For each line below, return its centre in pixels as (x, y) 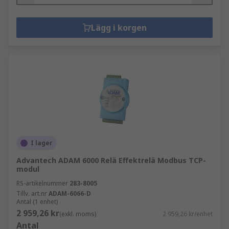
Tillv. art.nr (32, 193)
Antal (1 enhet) (37, 202)
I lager (42, 143)
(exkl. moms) (78, 214)
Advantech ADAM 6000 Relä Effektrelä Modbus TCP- (111, 160)
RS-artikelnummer (42, 183)
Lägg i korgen (119, 28)
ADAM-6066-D (70, 193)
